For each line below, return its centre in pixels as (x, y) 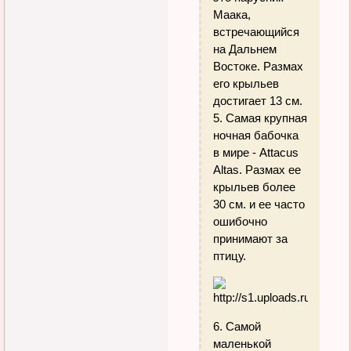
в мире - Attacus (256, 152)
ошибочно (241, 221)
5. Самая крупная (261, 118)
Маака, (232, 14)
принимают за (251, 238)
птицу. (230, 255)
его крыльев (246, 83)
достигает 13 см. (258, 100)
